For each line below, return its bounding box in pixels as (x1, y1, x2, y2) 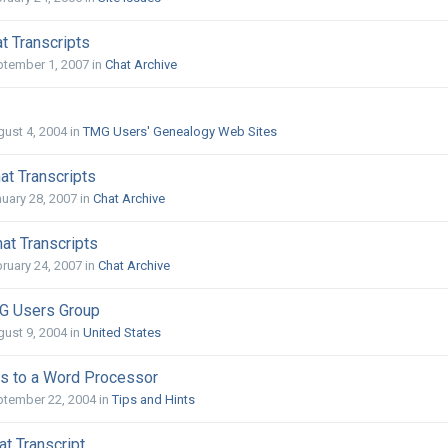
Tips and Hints (112, 392, 195, 408)
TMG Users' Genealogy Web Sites (83, 124, 277, 140)
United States (83, 325, 161, 341)
